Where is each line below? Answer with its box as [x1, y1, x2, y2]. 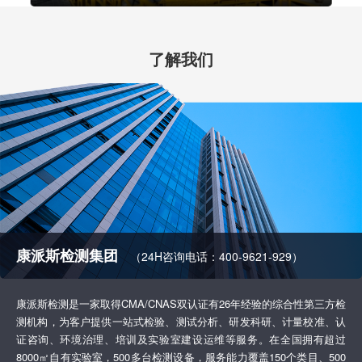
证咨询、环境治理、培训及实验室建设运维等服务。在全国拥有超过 [16, 331, 346, 347]
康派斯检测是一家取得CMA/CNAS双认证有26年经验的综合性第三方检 [16, 296, 346, 311]
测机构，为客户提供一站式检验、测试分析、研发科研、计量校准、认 [16, 314, 346, 329]
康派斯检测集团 [16, 245, 118, 266]
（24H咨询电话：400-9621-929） [130, 248, 303, 264]
